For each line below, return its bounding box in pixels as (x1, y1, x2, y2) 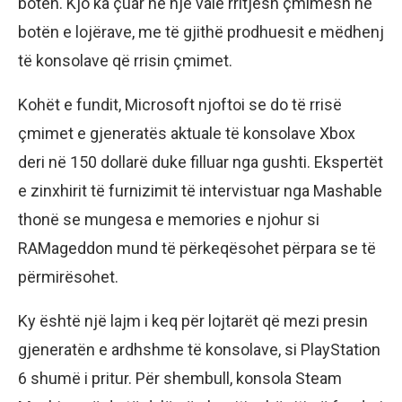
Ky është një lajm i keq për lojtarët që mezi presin (18, 310, 368, 330)
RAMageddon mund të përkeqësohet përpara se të (18, 238, 376, 258)
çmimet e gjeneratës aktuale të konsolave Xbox (18, 123, 355, 143)
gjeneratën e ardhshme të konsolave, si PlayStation (18, 339, 380, 359)
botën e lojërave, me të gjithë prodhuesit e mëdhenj (18, 22, 384, 41)
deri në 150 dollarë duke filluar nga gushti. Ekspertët (18, 152, 383, 171)
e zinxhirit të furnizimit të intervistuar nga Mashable (18, 180, 382, 200)
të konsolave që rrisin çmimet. (18, 50, 232, 70)
